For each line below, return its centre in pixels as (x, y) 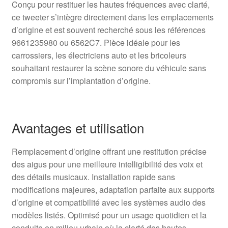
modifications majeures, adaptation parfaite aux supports (113, 189)
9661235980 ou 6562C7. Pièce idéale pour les (96, 42)
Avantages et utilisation (78, 127)
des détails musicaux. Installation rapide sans (93, 177)
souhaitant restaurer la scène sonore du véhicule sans (109, 68)
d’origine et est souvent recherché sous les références (108, 30)
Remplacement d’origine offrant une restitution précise (109, 151)
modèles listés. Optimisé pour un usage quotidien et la (109, 215)
